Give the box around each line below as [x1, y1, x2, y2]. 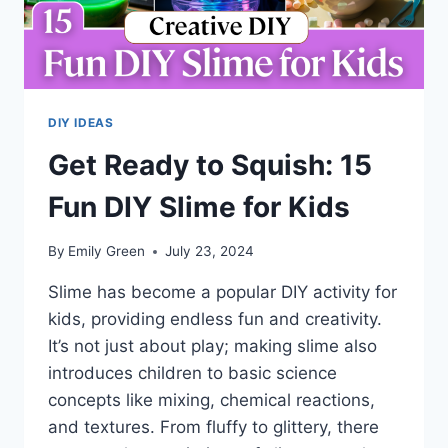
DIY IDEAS [48, 114, 114, 130]
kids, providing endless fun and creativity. [48, 309, 382, 330]
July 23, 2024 [165, 243, 255, 260]
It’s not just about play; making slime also [48, 336, 377, 357]
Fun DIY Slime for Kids [48, 189, 350, 224]
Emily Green [68, 243, 146, 260]
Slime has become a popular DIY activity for [48, 282, 397, 303]
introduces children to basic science [48, 363, 337, 384]
